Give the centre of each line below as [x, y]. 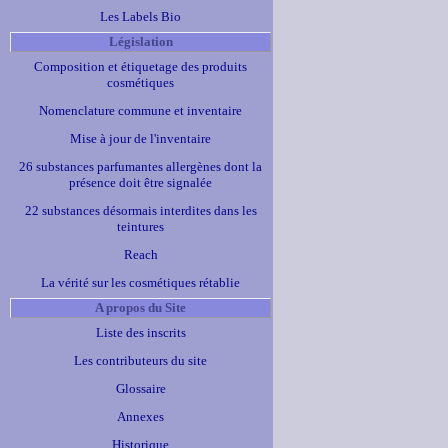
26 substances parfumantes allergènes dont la [140, 166]
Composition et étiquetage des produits [140, 66]
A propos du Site [140, 307]
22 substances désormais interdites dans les [140, 210]
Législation [140, 41]
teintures [140, 226]
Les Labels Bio [140, 16]
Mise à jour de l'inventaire [140, 138]
